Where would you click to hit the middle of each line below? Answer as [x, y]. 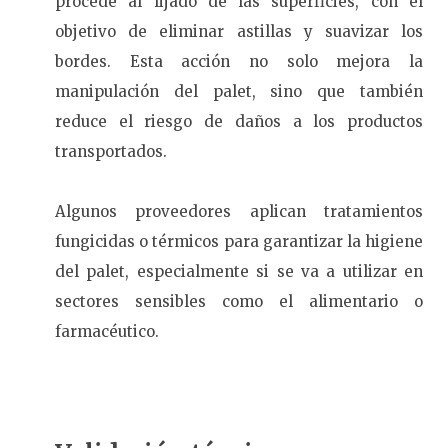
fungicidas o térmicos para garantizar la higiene [239, 242]
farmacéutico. [107, 332]
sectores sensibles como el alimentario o [239, 302]
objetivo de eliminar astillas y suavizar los [239, 32]
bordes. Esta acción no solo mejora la [239, 62]
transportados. [111, 152]
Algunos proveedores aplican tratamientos [239, 212]
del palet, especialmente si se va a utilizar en [239, 272]
